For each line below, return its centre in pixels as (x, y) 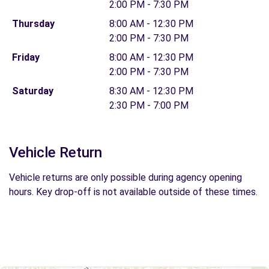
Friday (26, 57)
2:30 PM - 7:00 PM (149, 105)
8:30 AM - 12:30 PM (151, 91)
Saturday (32, 91)
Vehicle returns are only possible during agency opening (125, 177)
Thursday (33, 24)
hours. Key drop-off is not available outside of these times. (133, 192)
